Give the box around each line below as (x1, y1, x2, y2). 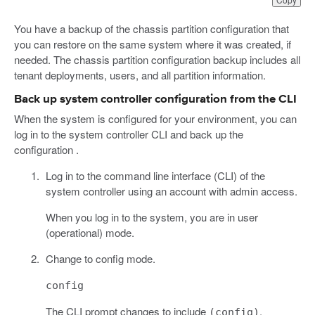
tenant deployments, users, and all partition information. (14, 67, 266, 83)
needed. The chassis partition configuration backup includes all (14, 52, 300, 67)
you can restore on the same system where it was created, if (14, 37, 291, 52)
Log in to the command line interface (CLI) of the (45, 168, 265, 183)
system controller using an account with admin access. (45, 184, 297, 198)
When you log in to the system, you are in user (45, 210, 258, 224)
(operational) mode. (45, 225, 134, 240)
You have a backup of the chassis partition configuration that (14, 21, 289, 37)
